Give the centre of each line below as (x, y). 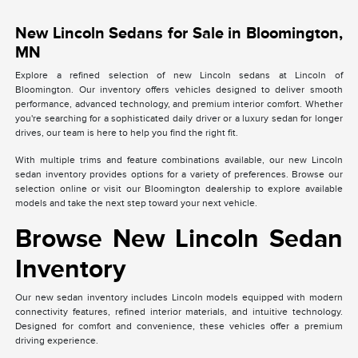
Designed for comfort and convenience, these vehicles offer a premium (179, 326)
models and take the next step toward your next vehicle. (137, 203)
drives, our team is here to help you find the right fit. (127, 132)
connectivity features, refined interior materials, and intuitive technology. (179, 311)
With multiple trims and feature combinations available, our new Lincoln (179, 159)
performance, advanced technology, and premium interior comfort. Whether (179, 103)
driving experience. (57, 340)
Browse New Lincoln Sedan (179, 238)
